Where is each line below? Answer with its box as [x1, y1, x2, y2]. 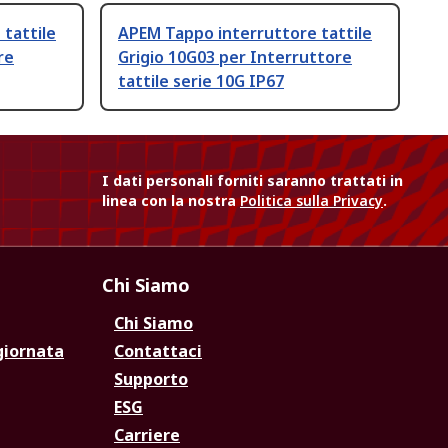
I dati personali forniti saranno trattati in [102, 171, 403, 191]
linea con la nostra [102, 191, 240, 211]
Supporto [114, 368, 188, 391]
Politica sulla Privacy [240, 191, 383, 211]
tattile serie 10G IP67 [118, 70, 284, 93]
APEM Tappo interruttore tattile [118, 22, 372, 45]
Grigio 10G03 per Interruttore [118, 46, 352, 69]
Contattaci [114, 340, 202, 363]
